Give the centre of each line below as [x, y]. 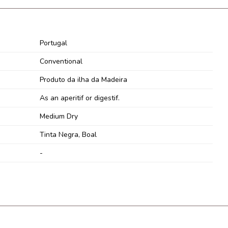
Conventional [61, 62]
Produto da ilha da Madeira [83, 80]
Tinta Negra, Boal [68, 135]
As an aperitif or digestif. [79, 98]
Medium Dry [59, 117]
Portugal [53, 43]
